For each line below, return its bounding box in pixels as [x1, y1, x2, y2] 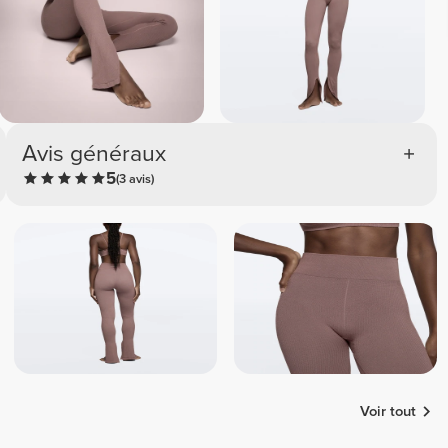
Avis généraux [22, 139, 167, 168]
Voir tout [360, 402, 417, 420]
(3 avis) [116, 170, 155, 187]
